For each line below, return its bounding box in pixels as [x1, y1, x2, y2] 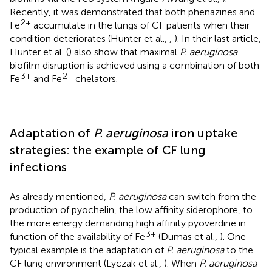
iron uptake [168, 125, 237, 140]
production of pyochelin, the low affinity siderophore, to [10, 203, 253, 216]
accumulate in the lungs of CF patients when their [31, 19, 250, 31]
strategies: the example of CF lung [10, 142, 206, 157]
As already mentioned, [10, 190, 109, 202]
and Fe [31, 72, 62, 84]
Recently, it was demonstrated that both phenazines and [10, 5, 255, 18]
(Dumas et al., [156, 230, 220, 242]
